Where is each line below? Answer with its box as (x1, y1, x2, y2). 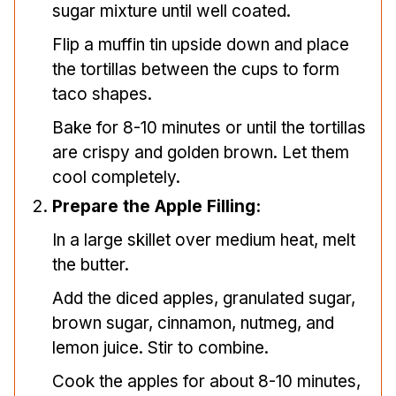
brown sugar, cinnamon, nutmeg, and (52, 313, 334, 334)
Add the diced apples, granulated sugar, (52, 288, 355, 309)
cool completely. (52, 167, 180, 188)
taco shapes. (52, 84, 152, 105)
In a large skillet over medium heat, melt (52, 230, 355, 251)
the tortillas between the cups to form (52, 59, 339, 80)
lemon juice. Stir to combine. (52, 338, 269, 359)
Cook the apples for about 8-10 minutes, (52, 371, 361, 392)
